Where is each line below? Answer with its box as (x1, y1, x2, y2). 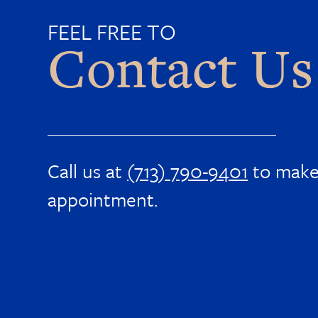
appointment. (48, 185, 158, 213)
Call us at (48, 156, 128, 185)
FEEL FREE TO (48, 16, 177, 47)
